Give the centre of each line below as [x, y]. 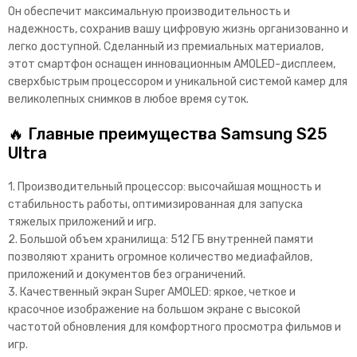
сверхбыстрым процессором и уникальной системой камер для [178, 82]
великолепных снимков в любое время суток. [128, 99]
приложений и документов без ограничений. [127, 275]
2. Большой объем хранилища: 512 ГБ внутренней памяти [161, 239]
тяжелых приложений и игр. [82, 222]
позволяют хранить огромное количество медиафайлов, [160, 257]
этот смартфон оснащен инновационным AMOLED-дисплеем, [172, 64]
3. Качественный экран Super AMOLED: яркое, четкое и [152, 292]
